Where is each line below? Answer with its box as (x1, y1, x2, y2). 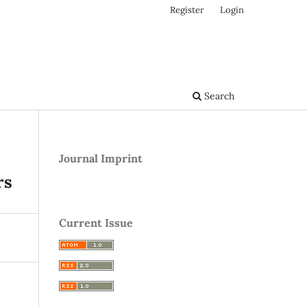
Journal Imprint (59, 151, 143, 165)
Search (201, 89, 234, 102)
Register (170, 3, 205, 16)
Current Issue (59, 215, 133, 230)
